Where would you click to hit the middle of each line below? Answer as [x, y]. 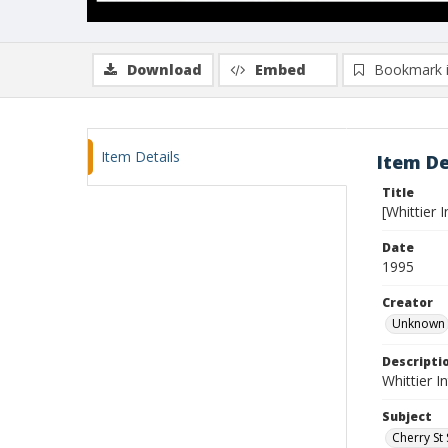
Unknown [418, 323]
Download [164, 69]
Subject [407, 416]
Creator [407, 302]
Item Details [140, 156]
